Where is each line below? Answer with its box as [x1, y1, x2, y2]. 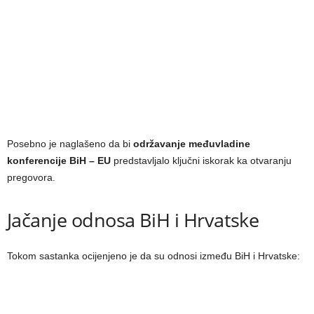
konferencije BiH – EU [7, 155, 111, 167]
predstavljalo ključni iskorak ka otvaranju [111, 155, 292, 167]
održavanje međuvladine [133, 138, 250, 150]
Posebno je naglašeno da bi [7, 138, 133, 150]
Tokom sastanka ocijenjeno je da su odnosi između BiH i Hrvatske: [7, 250, 300, 262]
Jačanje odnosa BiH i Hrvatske [7, 207, 259, 233]
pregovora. [7, 172, 55, 184]
